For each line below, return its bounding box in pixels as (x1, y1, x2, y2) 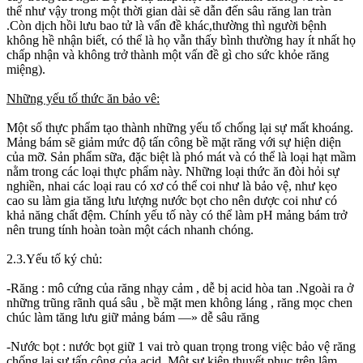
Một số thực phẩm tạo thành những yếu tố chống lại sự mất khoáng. (6, 120, 353, 135)
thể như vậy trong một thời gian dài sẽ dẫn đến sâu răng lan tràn (6, 3, 331, 18)
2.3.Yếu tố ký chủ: (6, 251, 102, 266)
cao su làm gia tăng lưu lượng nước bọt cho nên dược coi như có (6, 193, 337, 207)
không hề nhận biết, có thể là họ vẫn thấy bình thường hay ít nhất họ (6, 32, 356, 47)
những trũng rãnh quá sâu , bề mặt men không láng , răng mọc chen (6, 295, 352, 310)
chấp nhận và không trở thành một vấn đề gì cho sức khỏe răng (6, 47, 329, 62)
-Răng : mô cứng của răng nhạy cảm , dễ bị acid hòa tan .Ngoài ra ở (6, 280, 353, 295)
